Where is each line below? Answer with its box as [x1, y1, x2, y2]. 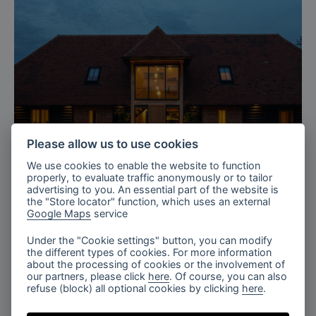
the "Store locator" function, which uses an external [27, 195, 271, 208]
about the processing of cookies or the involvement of [27, 258, 286, 271]
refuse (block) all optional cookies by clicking [27, 282, 243, 295]
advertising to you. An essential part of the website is [27, 183, 279, 196]
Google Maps [27, 207, 92, 220]
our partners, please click [27, 270, 149, 283]
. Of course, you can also [169, 270, 288, 283]
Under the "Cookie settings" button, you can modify [27, 234, 273, 247]
